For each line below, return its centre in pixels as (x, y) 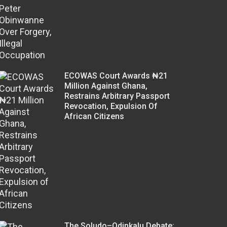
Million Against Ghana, (106, 86)
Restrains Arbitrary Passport (117, 96)
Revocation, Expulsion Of (111, 106)
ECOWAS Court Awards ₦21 (116, 75)
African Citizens (94, 116)
